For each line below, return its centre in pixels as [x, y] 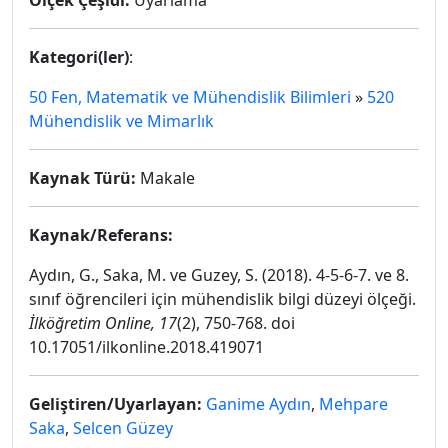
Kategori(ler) [79, 57]
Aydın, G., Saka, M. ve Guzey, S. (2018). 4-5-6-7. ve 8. [219, 275]
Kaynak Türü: [82, 178]
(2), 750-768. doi [236, 323]
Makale [165, 178]
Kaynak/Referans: [101, 235]
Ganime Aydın [258, 404]
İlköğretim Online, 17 [103, 323]
